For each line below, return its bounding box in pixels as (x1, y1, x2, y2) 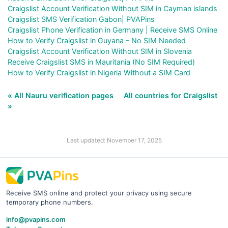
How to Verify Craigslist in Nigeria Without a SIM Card (8, 68, 190, 77)
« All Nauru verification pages (8, 91, 116, 100)
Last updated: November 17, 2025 (66, 136, 162, 145)
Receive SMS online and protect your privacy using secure (6, 189, 192, 197)
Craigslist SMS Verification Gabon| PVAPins (8, 15, 155, 24)
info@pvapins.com (6, 215, 66, 224)
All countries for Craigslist (124, 91, 217, 100)
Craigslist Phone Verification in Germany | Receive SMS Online (8, 25, 217, 35)
